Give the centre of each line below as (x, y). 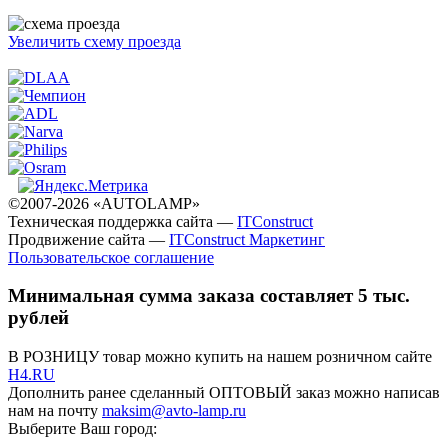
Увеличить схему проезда (94, 41)
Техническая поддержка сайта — (122, 221)
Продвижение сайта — (88, 239)
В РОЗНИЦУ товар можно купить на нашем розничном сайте (220, 357)
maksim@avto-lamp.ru (174, 411)
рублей (38, 318)
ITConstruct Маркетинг (247, 239)
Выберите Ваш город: (82, 429)
